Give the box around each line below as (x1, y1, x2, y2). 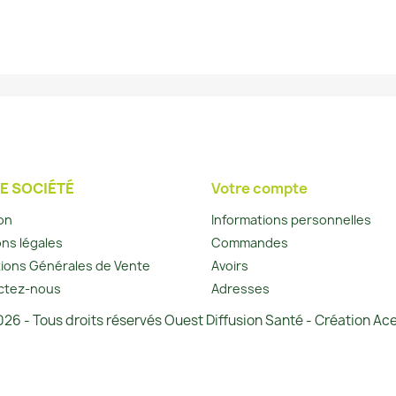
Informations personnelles (211, 211, 371, 229)
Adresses (211, 280, 270, 298)
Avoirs (211, 257, 248, 275)
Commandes (211, 234, 288, 252)
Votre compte (211, 179, 308, 199)
